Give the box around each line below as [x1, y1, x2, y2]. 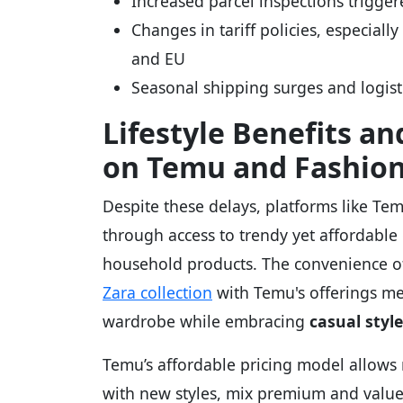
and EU [131, 47, 185, 69]
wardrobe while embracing [103, 309, 309, 332]
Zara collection [103, 281, 212, 303]
